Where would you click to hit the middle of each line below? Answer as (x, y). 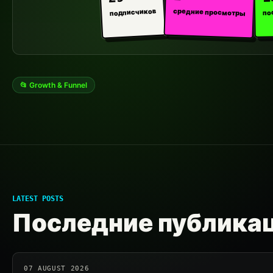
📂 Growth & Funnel (54, 85)
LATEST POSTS (38, 199)
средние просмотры (209, 12)
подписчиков (133, 12)
